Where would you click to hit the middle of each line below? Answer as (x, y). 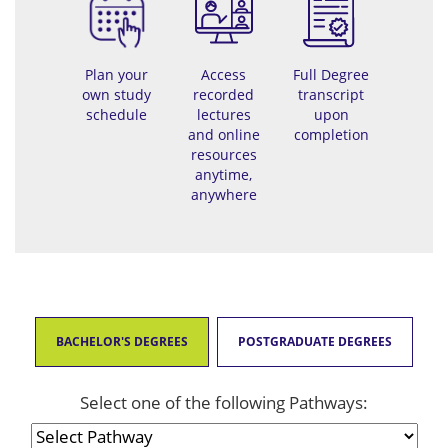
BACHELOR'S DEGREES (122, 341)
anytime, (224, 174)
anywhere (223, 194)
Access (224, 74)
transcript (331, 94)
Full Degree (331, 74)
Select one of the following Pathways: (224, 402)
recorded (224, 94)
